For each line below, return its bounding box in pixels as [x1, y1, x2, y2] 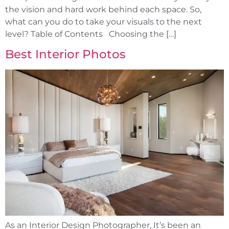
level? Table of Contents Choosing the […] [5, 29, 176, 39]
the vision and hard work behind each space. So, [5, 4, 201, 14]
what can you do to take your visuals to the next [5, 16, 202, 27]
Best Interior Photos [5, 47, 126, 62]
